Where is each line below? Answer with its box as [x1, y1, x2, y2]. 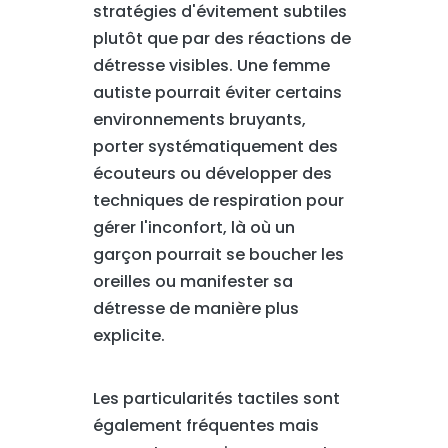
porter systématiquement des [92, 135, 338, 158]
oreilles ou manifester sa [92, 270, 293, 293]
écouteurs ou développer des [92, 162, 332, 185]
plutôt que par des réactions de [92, 27, 351, 50]
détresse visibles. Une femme [92, 54, 330, 77]
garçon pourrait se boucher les [92, 243, 344, 266]
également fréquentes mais [92, 414, 319, 437]
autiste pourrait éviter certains [92, 81, 342, 104]
